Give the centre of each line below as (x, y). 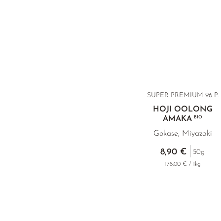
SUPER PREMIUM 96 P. (183, 95)
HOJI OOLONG (183, 110)
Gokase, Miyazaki (183, 134)
